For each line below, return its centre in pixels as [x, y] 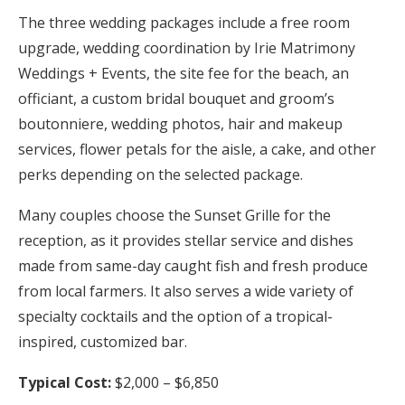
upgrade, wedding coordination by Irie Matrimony [187, 47]
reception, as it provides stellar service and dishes [186, 240]
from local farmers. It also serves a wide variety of [186, 291]
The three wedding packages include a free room [184, 22]
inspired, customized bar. [103, 341]
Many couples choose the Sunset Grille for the [174, 215]
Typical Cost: [65, 382]
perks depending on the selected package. [160, 174]
